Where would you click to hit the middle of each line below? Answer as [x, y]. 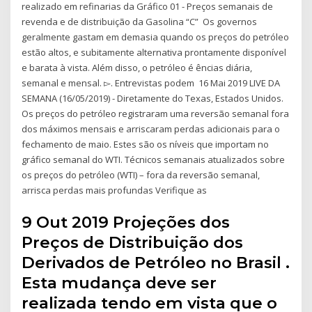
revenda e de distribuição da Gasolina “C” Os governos [140, 22]
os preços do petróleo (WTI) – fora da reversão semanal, [141, 175]
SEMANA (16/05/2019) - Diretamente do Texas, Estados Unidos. [153, 99]
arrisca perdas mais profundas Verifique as [115, 190]
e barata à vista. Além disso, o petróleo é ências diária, [137, 68]
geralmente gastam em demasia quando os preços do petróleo [156, 37]
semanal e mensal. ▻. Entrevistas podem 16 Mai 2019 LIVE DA [151, 83]
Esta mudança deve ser [119, 282]
